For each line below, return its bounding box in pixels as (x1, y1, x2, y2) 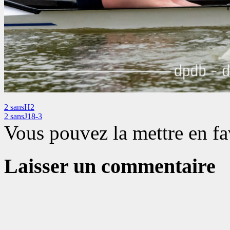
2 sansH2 (4, 102, 34, 111)
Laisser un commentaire (4, 154, 216, 178)
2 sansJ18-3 (4, 111, 42, 121)
